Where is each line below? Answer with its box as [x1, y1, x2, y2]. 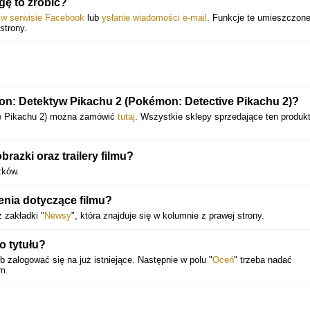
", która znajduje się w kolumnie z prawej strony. [71, 210, 264, 221]
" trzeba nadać [234, 255, 292, 265]
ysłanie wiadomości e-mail [102, 12, 207, 23]
